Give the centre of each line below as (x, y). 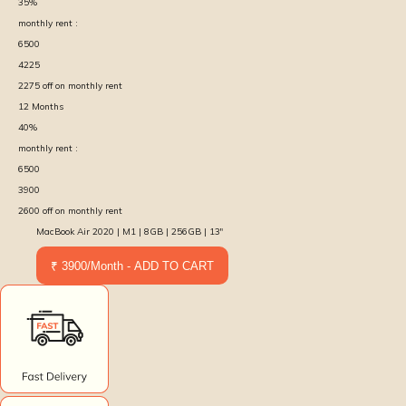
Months (48, 106)
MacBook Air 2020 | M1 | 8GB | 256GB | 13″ (130, 231)
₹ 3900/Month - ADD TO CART (132, 266)
